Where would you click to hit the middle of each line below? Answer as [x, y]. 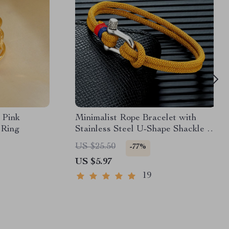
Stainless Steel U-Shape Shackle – [143, 129]
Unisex [89, 141]
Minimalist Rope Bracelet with [136, 118]
